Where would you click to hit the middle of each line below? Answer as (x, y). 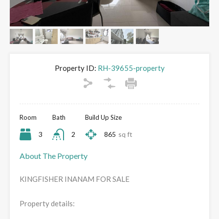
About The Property (54, 156)
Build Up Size (103, 118)
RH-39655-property (130, 68)
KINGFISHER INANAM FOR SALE (75, 179)
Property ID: (75, 68)
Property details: (47, 204)
